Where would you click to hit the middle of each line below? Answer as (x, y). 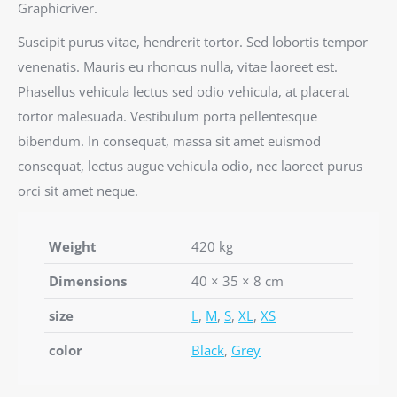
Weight (73, 246)
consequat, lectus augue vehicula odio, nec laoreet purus (190, 166)
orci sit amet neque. (78, 191)
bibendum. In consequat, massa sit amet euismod (169, 141)
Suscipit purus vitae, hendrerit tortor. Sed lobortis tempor (193, 42)
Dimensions (88, 281)
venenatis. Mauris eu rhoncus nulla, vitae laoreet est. (178, 66)
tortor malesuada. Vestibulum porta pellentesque (167, 116)
